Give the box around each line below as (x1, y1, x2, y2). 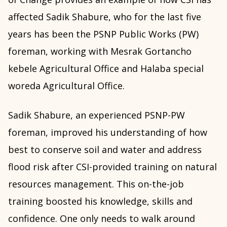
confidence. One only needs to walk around (8, 212, 195, 224)
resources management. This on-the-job (8, 178, 184, 190)
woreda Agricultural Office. (8, 80, 125, 92)
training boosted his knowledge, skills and (8, 195, 193, 207)
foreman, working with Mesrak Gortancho (8, 45, 192, 57)
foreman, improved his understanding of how (8, 126, 207, 138)
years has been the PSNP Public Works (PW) (8, 28, 199, 40)
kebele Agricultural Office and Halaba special (8, 62, 204, 74)
